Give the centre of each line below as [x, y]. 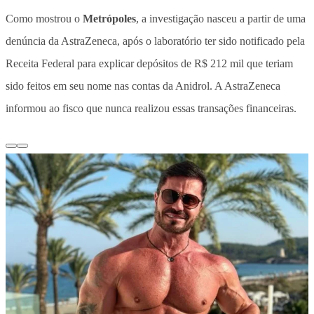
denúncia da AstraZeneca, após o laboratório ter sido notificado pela [155, 41]
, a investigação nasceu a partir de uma [221, 19]
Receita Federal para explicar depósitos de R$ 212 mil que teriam [149, 64]
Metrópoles [109, 19]
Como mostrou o [44, 19]
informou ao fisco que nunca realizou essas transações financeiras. [151, 109]
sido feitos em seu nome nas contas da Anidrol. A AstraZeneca [143, 86]
